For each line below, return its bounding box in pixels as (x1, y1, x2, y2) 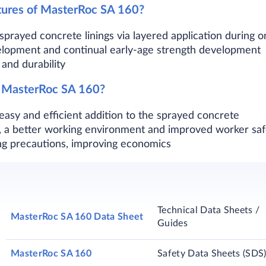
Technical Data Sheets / (157, 205, 260, 215)
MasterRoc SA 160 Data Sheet (11, 212, 144, 221)
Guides (157, 218, 188, 228)
